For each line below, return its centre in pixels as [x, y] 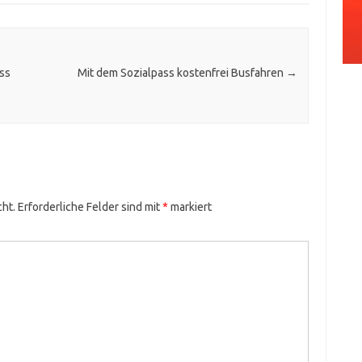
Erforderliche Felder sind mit [90, 207]
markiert [189, 207]
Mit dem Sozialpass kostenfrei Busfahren [181, 73]
